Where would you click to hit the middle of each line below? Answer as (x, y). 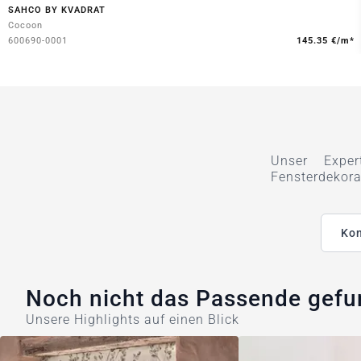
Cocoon (25, 26)
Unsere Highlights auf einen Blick (133, 319)
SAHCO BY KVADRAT (56, 10)
